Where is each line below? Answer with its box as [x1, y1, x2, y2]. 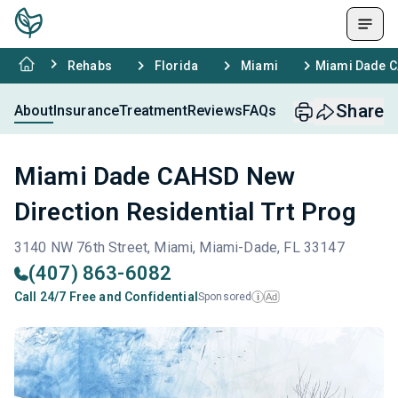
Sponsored [197, 291, 252, 303]
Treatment [119, 101, 187, 119]
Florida [154, 59, 199, 73]
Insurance [52, 101, 120, 119]
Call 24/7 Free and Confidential [14, 290, 198, 304]
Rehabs [68, 59, 112, 73]
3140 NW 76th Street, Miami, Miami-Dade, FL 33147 [14, 239, 345, 256]
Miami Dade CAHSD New [14, 162, 296, 191]
